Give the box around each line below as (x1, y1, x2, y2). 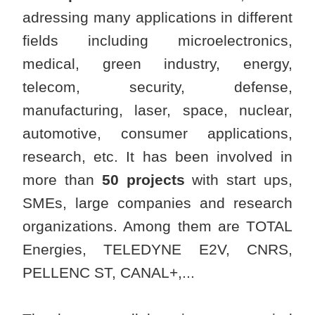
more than (22, 172, 102, 188)
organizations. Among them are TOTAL (22, 218, 292, 235)
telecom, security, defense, (22, 79, 292, 96)
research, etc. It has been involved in (22, 148, 292, 165)
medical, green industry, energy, (22, 56, 292, 72)
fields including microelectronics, (22, 32, 292, 49)
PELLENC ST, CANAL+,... (22, 264, 195, 281)
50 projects (101, 172, 185, 188)
